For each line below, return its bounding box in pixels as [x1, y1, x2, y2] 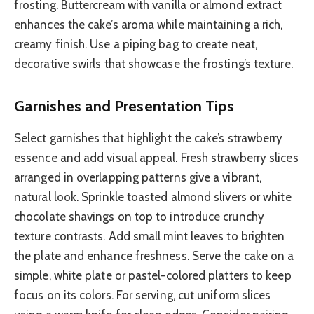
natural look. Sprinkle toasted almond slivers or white [14, 190, 292, 205]
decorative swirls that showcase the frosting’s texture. [14, 57, 293, 71]
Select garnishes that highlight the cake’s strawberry [14, 131, 283, 146]
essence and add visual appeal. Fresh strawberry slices [14, 151, 299, 165]
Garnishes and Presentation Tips [14, 96, 234, 115]
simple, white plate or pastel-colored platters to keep [14, 268, 292, 283]
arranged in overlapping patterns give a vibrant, [14, 170, 262, 185]
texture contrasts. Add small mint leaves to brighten [14, 229, 285, 244]
